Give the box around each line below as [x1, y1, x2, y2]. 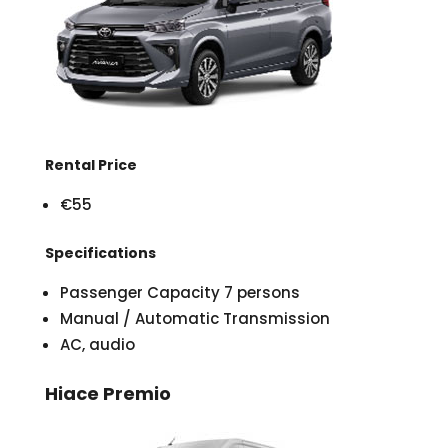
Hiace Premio [44, 381, 171, 407]
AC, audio [59, 334, 135, 356]
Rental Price [44, 155, 137, 176]
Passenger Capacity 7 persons [59, 282, 300, 304]
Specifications [44, 243, 156, 264]
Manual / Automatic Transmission [59, 308, 330, 330]
